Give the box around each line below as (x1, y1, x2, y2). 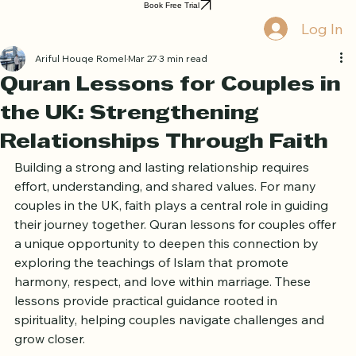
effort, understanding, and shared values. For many (14, 205, 319, 222)
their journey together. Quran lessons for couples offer (14, 243, 339, 260)
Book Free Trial (144, 27, 199, 37)
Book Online (21, 3, 67, 12)
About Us (105, 3, 139, 12)
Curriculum (67, 3, 105, 12)
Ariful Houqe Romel (35, 79, 126, 92)
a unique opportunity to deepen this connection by (14, 262, 322, 279)
